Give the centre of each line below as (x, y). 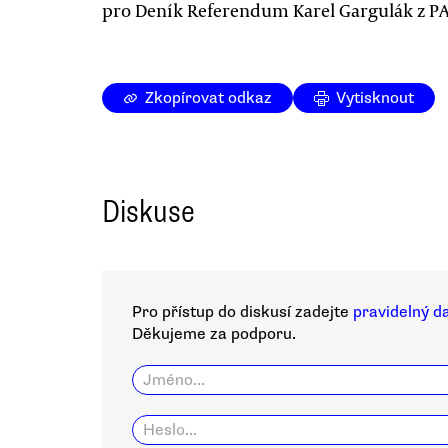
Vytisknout (375, 98)
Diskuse (148, 211)
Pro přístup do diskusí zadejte (242, 312)
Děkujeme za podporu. (214, 334)
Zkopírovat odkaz (208, 98)
